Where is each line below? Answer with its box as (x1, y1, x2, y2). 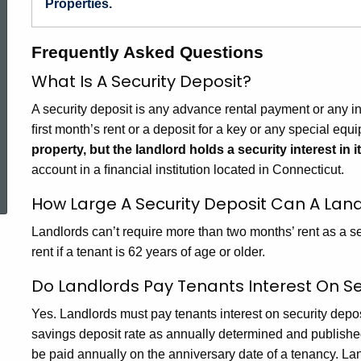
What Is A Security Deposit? (31, 70, 251, 93)
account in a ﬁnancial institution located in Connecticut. (31, 163, 344, 176)
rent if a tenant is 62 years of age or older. (31, 245, 265, 259)
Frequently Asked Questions (31, 43, 263, 61)
